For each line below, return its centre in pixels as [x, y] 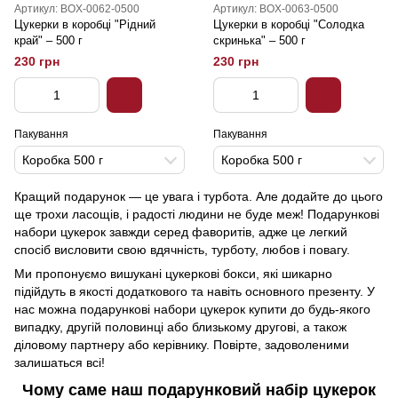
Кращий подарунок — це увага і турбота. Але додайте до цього [199, 196]
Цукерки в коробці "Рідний [85, 24]
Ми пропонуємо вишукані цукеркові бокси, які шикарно [173, 274]
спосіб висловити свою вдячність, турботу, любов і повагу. [182, 250]
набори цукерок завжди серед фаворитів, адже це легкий [181, 232]
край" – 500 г [48, 40]
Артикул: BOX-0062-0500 [77, 9]
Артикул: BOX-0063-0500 [276, 9]
